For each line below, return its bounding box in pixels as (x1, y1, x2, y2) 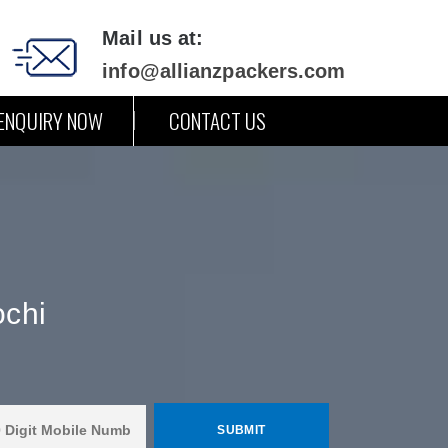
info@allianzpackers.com (102, 60, 346, 82)
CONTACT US (168, 105, 267, 136)
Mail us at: (102, 27, 204, 49)
